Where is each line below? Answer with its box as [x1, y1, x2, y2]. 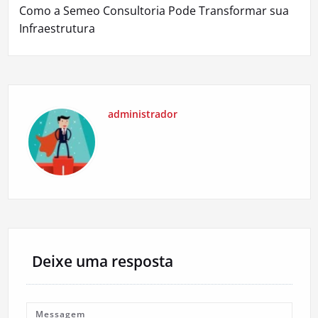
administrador [107, 107, 177, 121]
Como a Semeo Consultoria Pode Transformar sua [18, 3, 289, 19]
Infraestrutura [18, 21, 95, 37]
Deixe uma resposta [31, 251, 173, 272]
